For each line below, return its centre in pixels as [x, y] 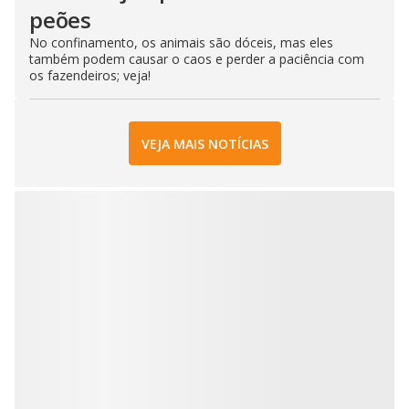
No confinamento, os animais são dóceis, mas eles [181, 42]
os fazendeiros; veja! [90, 75]
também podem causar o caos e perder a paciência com [197, 59]
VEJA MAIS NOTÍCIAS [204, 143]
